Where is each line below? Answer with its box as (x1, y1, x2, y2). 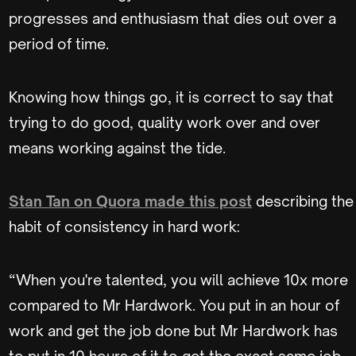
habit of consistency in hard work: (9, 218, 243, 235)
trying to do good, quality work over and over (9, 114, 320, 131)
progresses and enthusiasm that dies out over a (9, 10, 336, 27)
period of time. (9, 35, 112, 52)
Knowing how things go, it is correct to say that (9, 88, 334, 106)
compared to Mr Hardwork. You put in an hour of (9, 296, 339, 314)
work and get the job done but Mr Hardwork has (9, 322, 338, 339)
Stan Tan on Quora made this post (9, 192, 252, 210)
